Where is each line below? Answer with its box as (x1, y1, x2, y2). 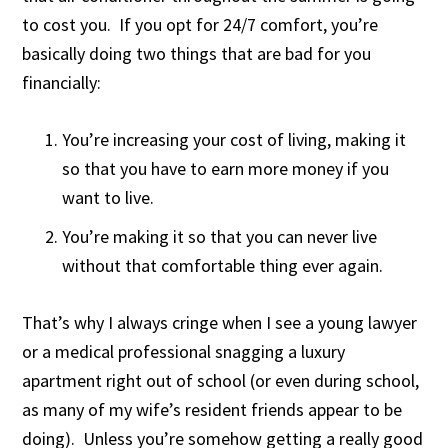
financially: (22, 71, 102, 94)
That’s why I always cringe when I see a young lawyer (22, 311, 418, 334)
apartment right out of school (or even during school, (22, 369, 420, 392)
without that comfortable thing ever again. (62, 254, 384, 277)
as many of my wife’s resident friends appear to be (22, 398, 403, 421)
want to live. (62, 186, 155, 209)
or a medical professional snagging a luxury (22, 340, 346, 363)
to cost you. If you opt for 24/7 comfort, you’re (22, 13, 379, 36)
